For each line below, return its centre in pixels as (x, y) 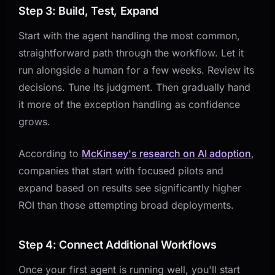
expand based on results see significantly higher (130, 188)
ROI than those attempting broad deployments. (126, 205)
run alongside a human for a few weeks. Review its (137, 70)
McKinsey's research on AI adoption (167, 153)
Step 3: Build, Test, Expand (89, 10)
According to (50, 153)
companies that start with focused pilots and (121, 170)
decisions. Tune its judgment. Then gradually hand (135, 87)
